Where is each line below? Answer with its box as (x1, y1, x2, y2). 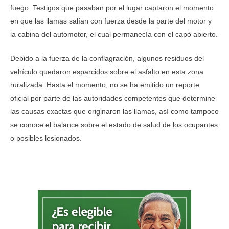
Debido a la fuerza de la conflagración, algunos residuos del (10, 54, 204, 63)
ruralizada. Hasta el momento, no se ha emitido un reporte (10, 81, 199, 89)
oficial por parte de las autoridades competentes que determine (10, 94, 215, 103)
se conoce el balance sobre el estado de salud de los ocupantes (10, 121, 218, 129)
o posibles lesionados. (10, 134, 82, 143)
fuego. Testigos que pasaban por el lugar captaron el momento (10, 4, 214, 12)
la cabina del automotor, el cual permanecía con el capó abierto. (10, 30, 218, 39)
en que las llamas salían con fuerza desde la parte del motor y (10, 17, 212, 26)
